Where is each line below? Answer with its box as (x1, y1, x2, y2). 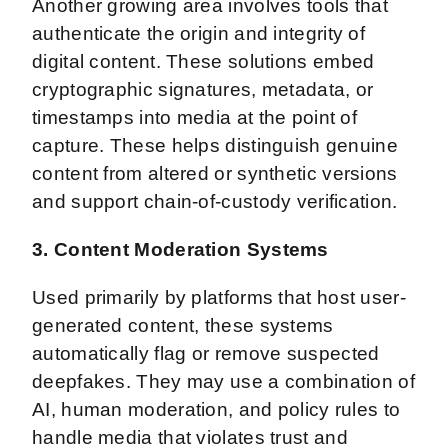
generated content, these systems (32, 314, 334, 336)
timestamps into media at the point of (32, 106, 358, 128)
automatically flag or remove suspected (32, 342, 380, 364)
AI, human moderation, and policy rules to (32, 398, 401, 420)
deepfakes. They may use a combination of (32, 370, 415, 392)
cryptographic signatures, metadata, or (32, 78, 374, 100)
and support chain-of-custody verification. (32, 190, 403, 212)
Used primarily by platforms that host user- (32, 286, 406, 308)
